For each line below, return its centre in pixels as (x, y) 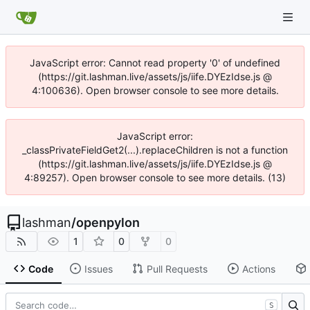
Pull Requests (177, 268)
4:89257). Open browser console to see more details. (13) (155, 177)
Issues (98, 268)
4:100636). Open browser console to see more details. (155, 90)
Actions (258, 268)
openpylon (108, 222)
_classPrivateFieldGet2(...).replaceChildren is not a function (155, 150)
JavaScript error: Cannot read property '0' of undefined (155, 63)
